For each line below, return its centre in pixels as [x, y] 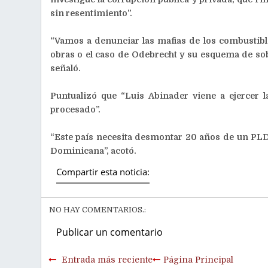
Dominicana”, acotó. [93, 151]
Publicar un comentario [109, 232]
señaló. [65, 68]
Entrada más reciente [107, 260]
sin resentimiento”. [91, 13]
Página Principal [198, 260]
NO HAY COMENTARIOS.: [97, 210]
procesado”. [75, 109]
